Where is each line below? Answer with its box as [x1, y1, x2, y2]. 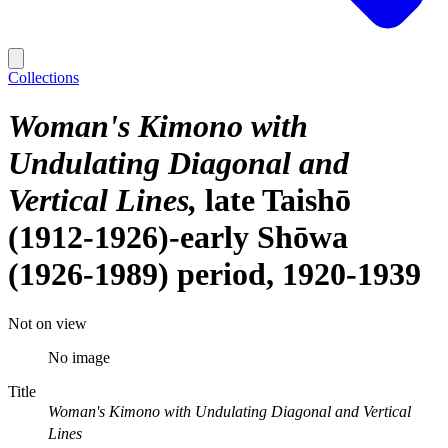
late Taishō [205, 182, 351, 219]
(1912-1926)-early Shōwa [8, 219, 348, 256]
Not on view [8, 314, 87, 332]
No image [48, 348, 110, 366]
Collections [8, 69, 79, 86]
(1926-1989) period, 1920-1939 [8, 256, 421, 293]
